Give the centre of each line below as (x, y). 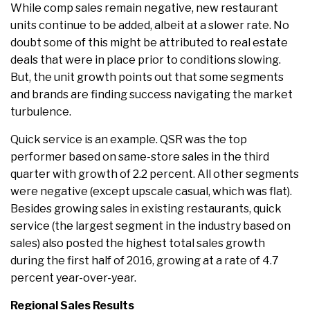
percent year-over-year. (73, 278)
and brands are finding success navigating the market (152, 95)
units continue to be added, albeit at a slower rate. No (150, 26)
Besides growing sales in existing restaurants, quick (146, 209)
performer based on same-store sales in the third (140, 157)
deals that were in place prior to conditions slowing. (146, 60)
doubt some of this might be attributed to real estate (149, 43)
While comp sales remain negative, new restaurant (144, 8)
